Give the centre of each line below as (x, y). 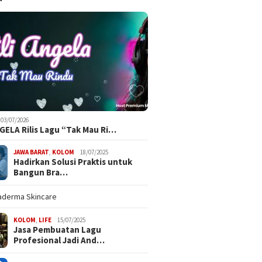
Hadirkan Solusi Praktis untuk (73, 161)
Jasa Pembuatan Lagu (58, 229)
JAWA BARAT (32, 152)
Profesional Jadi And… (59, 240)
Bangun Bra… (41, 172)
